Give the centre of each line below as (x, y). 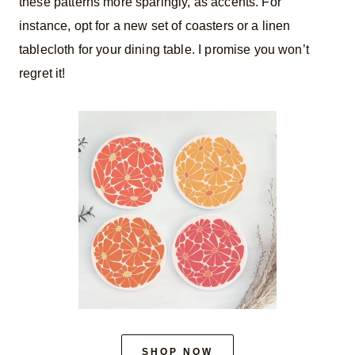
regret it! (42, 73)
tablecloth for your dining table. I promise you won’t (164, 49)
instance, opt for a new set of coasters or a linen (155, 25)
